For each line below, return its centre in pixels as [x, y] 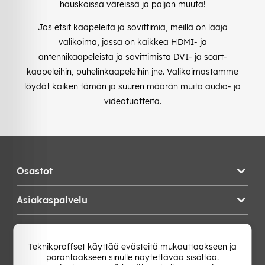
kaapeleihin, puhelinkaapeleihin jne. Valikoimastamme [132, 71]
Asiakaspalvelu [52, 200]
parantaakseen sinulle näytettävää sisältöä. [132, 257]
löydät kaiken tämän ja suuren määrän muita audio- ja [132, 86]
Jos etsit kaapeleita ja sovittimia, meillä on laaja [132, 27]
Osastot [35, 171]
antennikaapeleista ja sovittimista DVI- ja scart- [132, 56]
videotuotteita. [132, 101]
